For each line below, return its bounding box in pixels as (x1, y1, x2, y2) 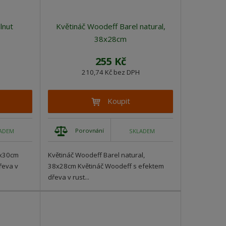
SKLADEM (129, 127, 155, 135)
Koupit (107, 96, 130, 106)
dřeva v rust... (48, 173, 89, 182)
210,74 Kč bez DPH (81, 68, 140, 77)
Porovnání (75, 127, 104, 135)
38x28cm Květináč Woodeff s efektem (48, 161, 164, 171)
